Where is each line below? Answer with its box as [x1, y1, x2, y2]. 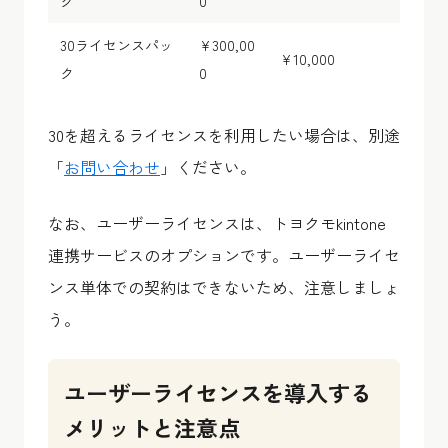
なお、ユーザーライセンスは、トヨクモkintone [48, 210, 386, 235]
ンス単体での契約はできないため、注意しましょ [48, 274, 400, 299]
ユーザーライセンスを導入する [64, 375, 372, 408]
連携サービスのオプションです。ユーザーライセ [48, 242, 400, 267]
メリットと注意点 [64, 410, 240, 443]
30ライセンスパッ [60, 34, 173, 55]
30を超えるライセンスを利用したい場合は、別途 [48, 122, 400, 147]
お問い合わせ [64, 154, 160, 179]
